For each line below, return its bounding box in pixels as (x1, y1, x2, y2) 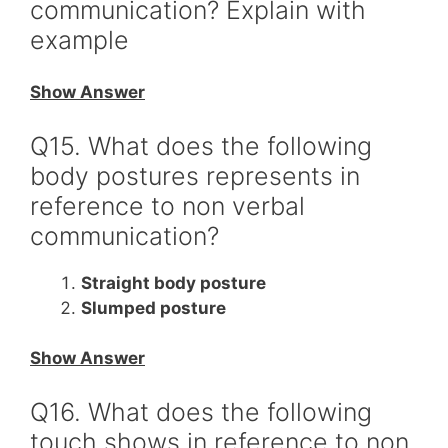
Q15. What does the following (30, 130, 372, 161)
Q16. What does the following (30, 396, 372, 427)
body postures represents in (30, 160, 360, 191)
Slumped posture (81, 297, 226, 318)
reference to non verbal (30, 190, 305, 221)
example (30, 24, 129, 55)
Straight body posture (81, 272, 266, 293)
